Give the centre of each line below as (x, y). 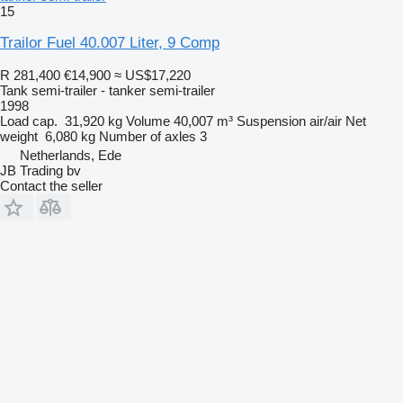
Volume (148, 121)
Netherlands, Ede (71, 155)
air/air (326, 121)
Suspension (271, 121)
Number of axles (148, 136)
